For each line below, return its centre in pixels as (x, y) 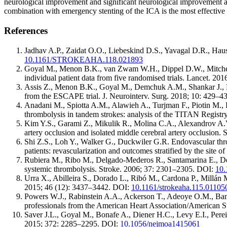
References (26, 31)
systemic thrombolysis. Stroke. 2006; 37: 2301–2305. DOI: (120, 169)
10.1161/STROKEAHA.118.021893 (84, 59)
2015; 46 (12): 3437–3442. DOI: (78, 187)
